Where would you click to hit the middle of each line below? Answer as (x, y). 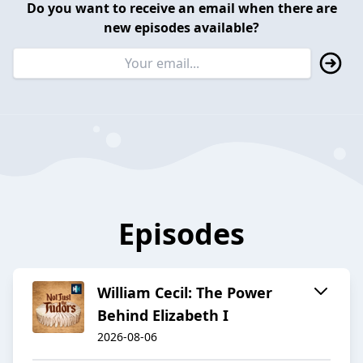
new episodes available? (181, 27)
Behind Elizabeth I (163, 316)
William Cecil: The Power (185, 293)
